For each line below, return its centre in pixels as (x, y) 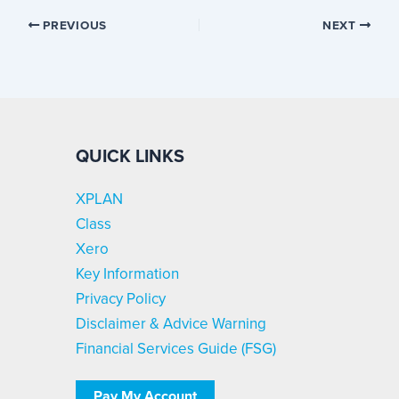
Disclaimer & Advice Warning (171, 323)
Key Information (127, 273)
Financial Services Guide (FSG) (176, 348)
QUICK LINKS (130, 155)
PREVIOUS (73, 24)
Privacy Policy (121, 298)
